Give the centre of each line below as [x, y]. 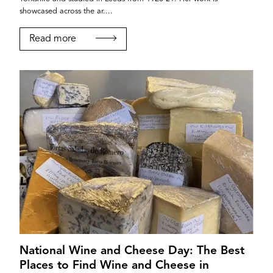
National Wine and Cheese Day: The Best [132, 251]
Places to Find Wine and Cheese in [114, 265]
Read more [53, 39]
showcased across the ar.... [66, 12]
